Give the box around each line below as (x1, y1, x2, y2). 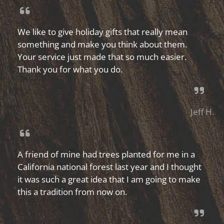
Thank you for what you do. (17, 63, 122, 75)
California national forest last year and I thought (17, 161, 201, 172)
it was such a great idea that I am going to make (17, 173, 200, 185)
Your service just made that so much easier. (17, 51, 186, 62)
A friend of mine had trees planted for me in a (17, 148, 195, 160)
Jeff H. (190, 106, 214, 117)
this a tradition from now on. (17, 186, 127, 197)
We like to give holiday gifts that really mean (17, 26, 187, 37)
